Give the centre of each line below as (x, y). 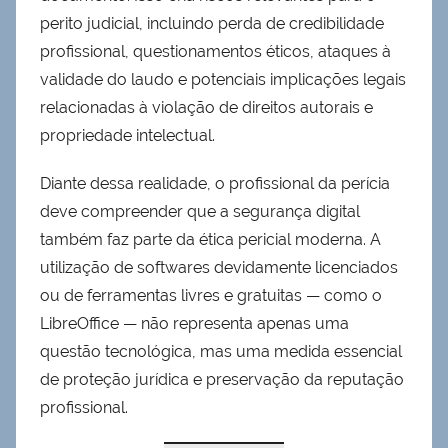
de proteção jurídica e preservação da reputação (222, 380)
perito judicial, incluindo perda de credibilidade (212, 24)
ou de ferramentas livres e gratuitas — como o (211, 296)
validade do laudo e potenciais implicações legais (223, 80)
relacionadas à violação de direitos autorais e (206, 108)
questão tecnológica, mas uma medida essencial (221, 352)
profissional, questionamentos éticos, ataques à (215, 52)
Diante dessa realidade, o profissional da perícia (215, 184)
